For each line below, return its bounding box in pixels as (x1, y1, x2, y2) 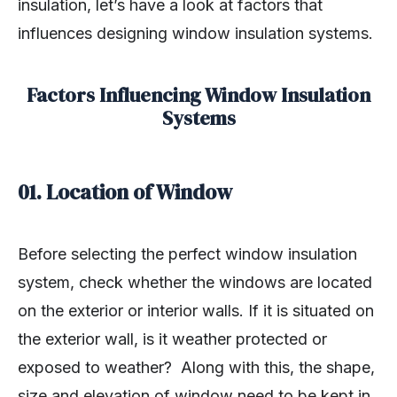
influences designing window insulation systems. (18, 24, 373, 43)
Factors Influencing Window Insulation (27, 82, 370, 109)
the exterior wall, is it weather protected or (18, 330, 327, 349)
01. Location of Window (18, 178, 232, 207)
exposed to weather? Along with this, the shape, (18, 358, 375, 378)
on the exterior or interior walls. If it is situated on (18, 301, 374, 321)
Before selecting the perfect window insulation (18, 245, 357, 264)
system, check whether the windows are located (18, 273, 372, 292)
